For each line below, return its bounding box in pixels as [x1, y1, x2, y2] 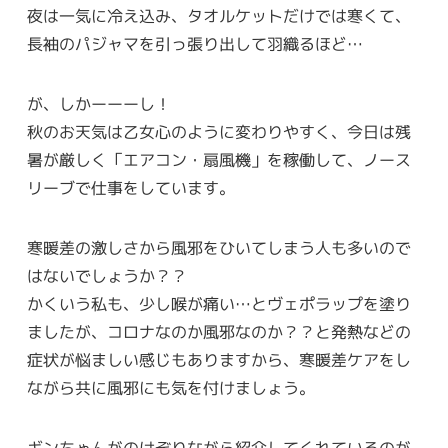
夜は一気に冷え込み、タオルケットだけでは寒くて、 [26, 5, 411, 28]
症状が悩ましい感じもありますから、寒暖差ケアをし [26, 349, 411, 372]
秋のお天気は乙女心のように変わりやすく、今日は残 [26, 121, 411, 144]
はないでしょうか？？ [26, 265, 187, 288]
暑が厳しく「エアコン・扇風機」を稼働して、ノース [26, 149, 411, 172]
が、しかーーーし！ [26, 93, 171, 116]
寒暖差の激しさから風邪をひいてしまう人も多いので [26, 237, 411, 260]
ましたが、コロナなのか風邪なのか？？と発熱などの [26, 321, 411, 344]
